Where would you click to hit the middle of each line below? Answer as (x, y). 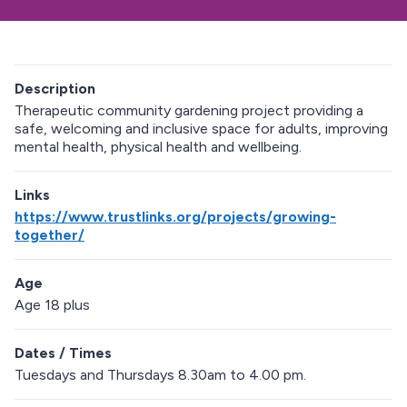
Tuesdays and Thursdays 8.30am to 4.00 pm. (160, 375)
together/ (50, 235)
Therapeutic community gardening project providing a (189, 111)
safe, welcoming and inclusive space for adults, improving (201, 129)
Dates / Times (63, 353)
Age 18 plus (52, 305)
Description (55, 89)
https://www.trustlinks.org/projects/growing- (175, 217)
